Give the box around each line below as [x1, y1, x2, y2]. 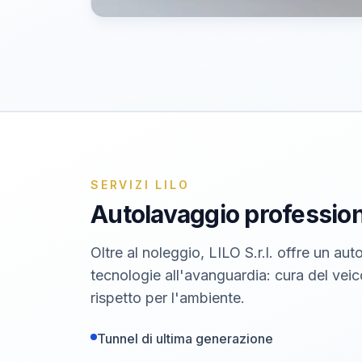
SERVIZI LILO [90, 178, 190, 192]
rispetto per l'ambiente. [90, 289, 245, 306]
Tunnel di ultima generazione [97, 330, 273, 347]
